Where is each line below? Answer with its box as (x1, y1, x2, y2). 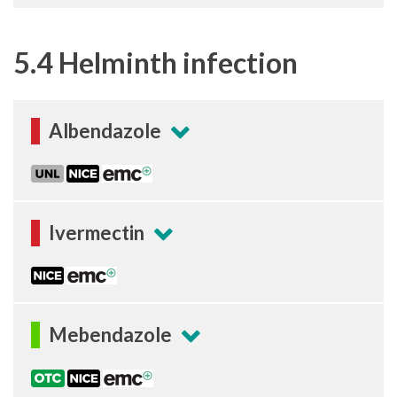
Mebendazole (49, 323, 172, 347)
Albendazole (49, 118, 161, 143)
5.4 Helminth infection (13, 44, 298, 80)
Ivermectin (49, 221, 144, 245)
